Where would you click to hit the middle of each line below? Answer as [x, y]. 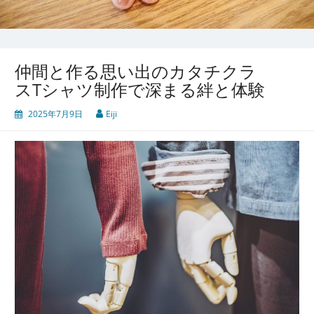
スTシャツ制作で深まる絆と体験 [140, 90]
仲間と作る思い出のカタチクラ [136, 71]
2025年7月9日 [55, 114]
